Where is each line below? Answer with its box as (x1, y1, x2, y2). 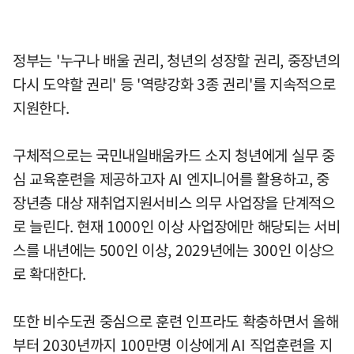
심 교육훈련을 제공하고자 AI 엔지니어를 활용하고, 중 (13, 167, 330, 190)
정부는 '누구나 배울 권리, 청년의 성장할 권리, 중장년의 (13, 48, 341, 71)
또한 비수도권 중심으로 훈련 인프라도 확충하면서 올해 (13, 309, 339, 332)
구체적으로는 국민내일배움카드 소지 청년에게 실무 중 (13, 143, 335, 166)
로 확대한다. (13, 262, 86, 284)
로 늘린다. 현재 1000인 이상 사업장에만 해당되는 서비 (13, 214, 341, 237)
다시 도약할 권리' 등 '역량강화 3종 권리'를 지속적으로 (13, 72, 336, 95)
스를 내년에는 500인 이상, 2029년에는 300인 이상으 (13, 238, 335, 261)
